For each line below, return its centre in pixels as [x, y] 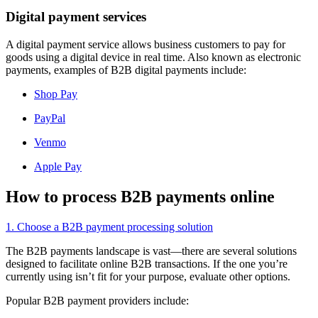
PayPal [50, 119]
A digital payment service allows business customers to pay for [146, 45]
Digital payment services [76, 17]
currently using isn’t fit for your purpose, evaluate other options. [149, 276]
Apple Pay [58, 167]
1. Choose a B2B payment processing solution [109, 226]
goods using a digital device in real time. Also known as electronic [153, 57]
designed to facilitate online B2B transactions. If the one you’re [147, 263]
